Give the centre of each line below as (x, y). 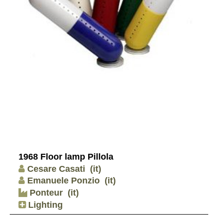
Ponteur (45, 192)
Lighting (44, 205)
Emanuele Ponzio (64, 181)
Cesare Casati (56, 169)
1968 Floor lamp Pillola (66, 157)
